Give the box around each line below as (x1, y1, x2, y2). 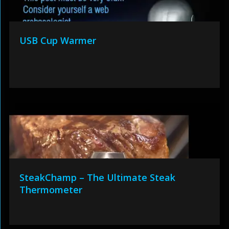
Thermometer (19, 183, 82, 196)
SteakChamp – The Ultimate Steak (19, 171, 175, 184)
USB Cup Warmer (19, 34, 96, 47)
